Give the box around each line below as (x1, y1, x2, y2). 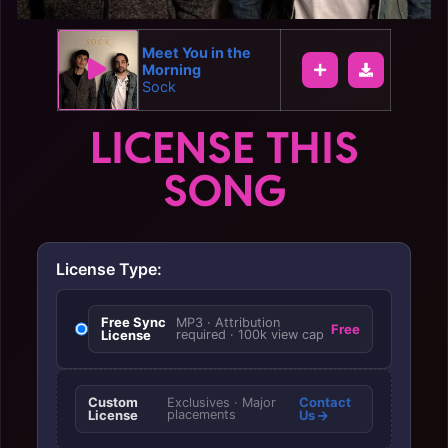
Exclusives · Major (166, 395, 276, 410)
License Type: (56, 259, 162, 279)
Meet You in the (141, 44, 251, 61)
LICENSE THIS (89, 120, 359, 175)
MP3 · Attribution (176, 315, 281, 330)
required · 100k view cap (176, 327, 325, 342)
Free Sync (100, 314, 166, 330)
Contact (299, 394, 351, 410)
